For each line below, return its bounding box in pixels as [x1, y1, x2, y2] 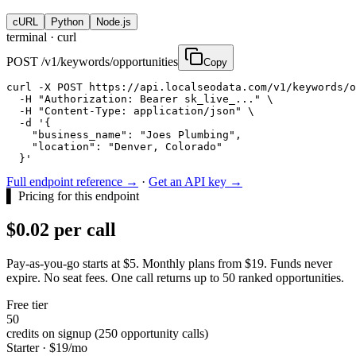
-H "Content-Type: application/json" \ [6, 105, 254, 118]
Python [51, 16, 83, 29]
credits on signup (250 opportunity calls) [6, 326, 208, 340]
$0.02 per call [6, 219, 116, 241]
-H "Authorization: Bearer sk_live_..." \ [6, 93, 273, 106]
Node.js [96, 16, 131, 29]
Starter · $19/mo [6, 340, 87, 354]
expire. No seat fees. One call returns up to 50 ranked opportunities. [6, 270, 344, 284]
